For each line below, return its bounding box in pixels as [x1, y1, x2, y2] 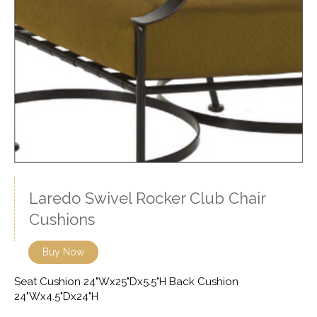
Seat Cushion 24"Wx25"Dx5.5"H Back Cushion [14, 275, 238, 289]
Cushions [29, 210, 95, 229]
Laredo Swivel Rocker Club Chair [29, 189, 266, 208]
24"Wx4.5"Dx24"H [14, 290, 98, 304]
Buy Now [42, 246, 84, 258]
